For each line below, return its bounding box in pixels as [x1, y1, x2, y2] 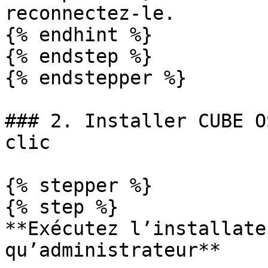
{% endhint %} [5, 24, 153, 45]
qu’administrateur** [5, 239, 221, 261]
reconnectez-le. [5, 2, 175, 24]
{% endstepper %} [5, 67, 187, 89]
